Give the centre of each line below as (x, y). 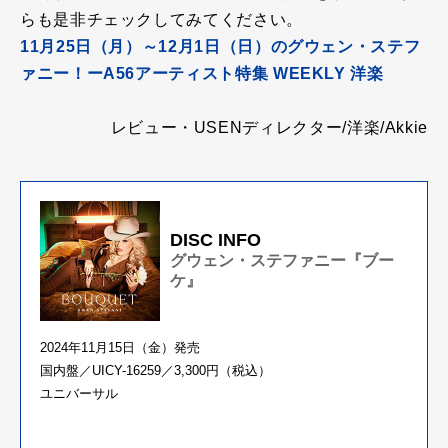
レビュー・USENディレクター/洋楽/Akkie (269, 127)
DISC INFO (215, 240)
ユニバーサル (79, 393)
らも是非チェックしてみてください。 (161, 19)
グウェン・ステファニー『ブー (282, 261)
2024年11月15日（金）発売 (120, 347)
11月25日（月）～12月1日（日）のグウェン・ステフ (220, 46)
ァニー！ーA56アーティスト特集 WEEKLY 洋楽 (202, 73)
